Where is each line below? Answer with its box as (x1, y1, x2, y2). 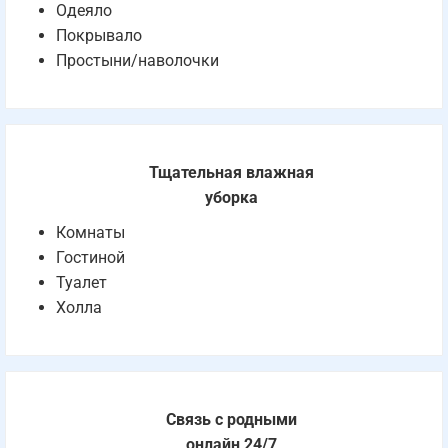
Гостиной (56, 248, 125, 267)
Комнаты (56, 223, 125, 242)
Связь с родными (166, 410, 297, 429)
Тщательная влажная (149, 163, 314, 182)
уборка (205, 188, 258, 207)
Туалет (56, 273, 107, 292)
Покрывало (56, 26, 142, 45)
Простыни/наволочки (56, 51, 219, 70)
